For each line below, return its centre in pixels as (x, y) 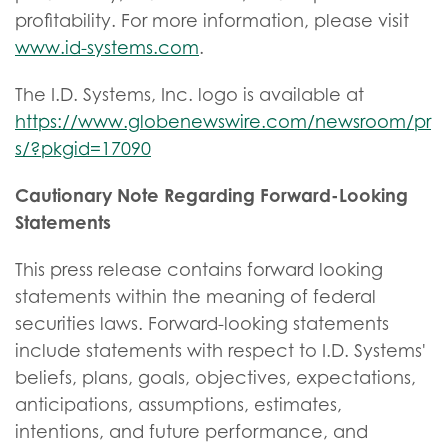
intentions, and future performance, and (191, 431)
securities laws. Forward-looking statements (202, 323)
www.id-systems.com (107, 47)
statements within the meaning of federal (195, 296)
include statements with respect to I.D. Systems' (220, 350)
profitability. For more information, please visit (212, 20)
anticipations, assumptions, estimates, (178, 404)
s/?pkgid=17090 (83, 148)
